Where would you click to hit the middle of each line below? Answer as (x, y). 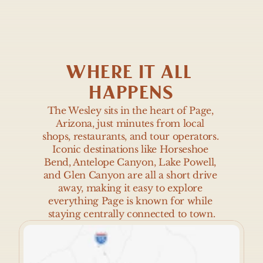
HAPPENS (131, 93)
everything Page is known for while (130, 201)
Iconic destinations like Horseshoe (130, 149)
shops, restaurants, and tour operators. (131, 136)
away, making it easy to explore (130, 188)
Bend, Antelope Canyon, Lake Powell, (130, 162)
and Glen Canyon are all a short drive (130, 175)
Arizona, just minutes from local (130, 123)
